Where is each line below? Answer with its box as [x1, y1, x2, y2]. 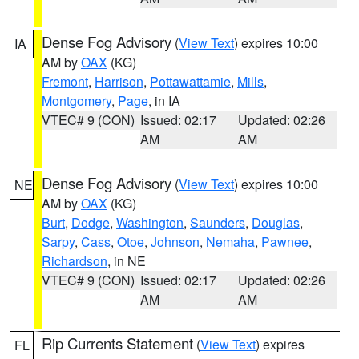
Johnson [151, 232, 200, 251]
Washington [116, 213, 184, 232]
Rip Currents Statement [42, 333, 193, 353]
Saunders [190, 213, 245, 232]
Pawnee [261, 232, 309, 251]
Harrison [95, 72, 143, 91]
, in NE [107, 252, 146, 270]
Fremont [42, 72, 88, 91]
